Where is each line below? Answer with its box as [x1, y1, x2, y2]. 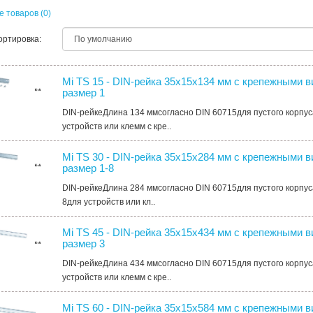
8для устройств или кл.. [62, 196, 156, 207]
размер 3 [62, 237, 105, 249]
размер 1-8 [62, 161, 115, 174]
